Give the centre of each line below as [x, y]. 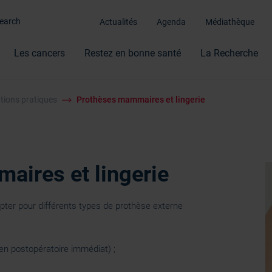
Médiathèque [230, 22]
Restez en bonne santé [133, 53]
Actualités [118, 22]
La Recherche [229, 53]
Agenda [171, 22]
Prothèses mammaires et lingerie [141, 100]
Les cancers [39, 53]
